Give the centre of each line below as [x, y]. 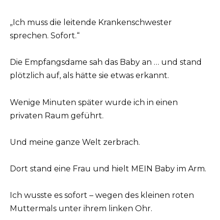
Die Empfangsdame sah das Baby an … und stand [106, 62]
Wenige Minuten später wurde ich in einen [94, 102]
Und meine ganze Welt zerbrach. [75, 142]
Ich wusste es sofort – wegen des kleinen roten [102, 195]
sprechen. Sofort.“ [45, 36]
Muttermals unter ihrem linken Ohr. [81, 209]
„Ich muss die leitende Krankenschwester [91, 23]
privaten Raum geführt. [57, 115]
